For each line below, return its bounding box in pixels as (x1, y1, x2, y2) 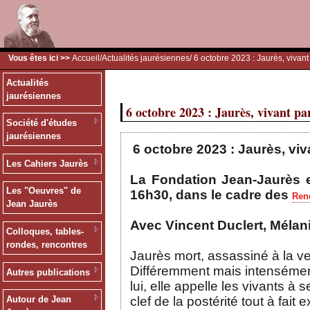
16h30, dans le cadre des (130, 188, 292, 202)
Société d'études (6, 118, 77, 129)
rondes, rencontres (6, 239, 87, 250)
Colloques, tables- (6, 226, 84, 237)
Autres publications (6, 266, 90, 277)
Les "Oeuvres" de (6, 185, 81, 197)
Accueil (72, 53, 100, 64)
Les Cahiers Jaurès (6, 158, 88, 169)
